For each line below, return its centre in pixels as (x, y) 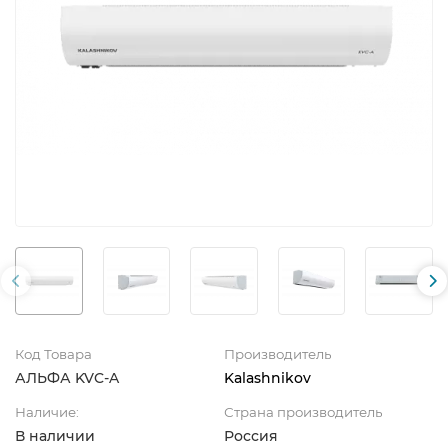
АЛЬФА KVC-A (67, 377)
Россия (251, 435)
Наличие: (47, 411)
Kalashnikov (267, 377)
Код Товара (53, 353)
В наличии (55, 435)
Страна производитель (303, 411)
